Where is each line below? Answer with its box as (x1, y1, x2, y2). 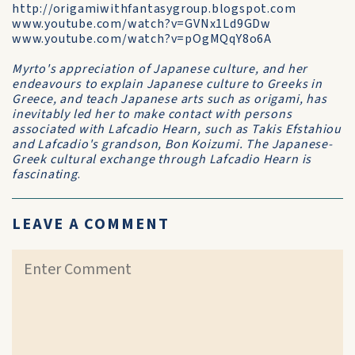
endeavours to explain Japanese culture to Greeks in (12, 75, 323, 93)
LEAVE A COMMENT (12, 213, 170, 235)
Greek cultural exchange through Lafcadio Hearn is (12, 151, 312, 168)
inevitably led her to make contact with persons (12, 105, 292, 123)
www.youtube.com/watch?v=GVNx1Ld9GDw (12, 15, 271, 32)
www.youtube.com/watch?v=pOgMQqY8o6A (12, 30, 272, 48)
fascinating (12, 166, 78, 183)
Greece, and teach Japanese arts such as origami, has (12, 90, 327, 108)
